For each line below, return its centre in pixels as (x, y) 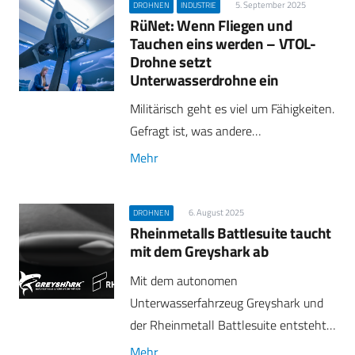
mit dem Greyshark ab (199, 251)
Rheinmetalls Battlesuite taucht (231, 233)
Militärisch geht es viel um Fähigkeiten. (232, 108)
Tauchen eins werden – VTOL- (223, 43)
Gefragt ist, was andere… (195, 130)
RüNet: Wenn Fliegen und (211, 25)
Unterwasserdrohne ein (204, 79)
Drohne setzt (171, 61)
